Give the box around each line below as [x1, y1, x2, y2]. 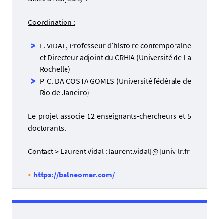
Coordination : [28, 17, 75, 27]
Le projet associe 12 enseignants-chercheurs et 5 [28, 111, 191, 121]
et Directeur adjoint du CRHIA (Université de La [40, 52, 191, 63]
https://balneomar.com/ [33, 170, 115, 180]
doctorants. [28, 123, 66, 133]
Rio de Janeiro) [40, 88, 89, 98]
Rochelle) [40, 64, 70, 74]
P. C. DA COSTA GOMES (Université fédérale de [40, 76, 191, 86]
